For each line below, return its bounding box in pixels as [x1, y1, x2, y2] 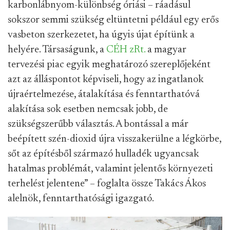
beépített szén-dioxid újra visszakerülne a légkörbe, [8, 134, 221, 144]
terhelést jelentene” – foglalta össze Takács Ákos [8, 179, 206, 189]
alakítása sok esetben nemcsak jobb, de [8, 104, 168, 114]
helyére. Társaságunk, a [8, 45, 106, 55]
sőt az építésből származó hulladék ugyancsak [8, 149, 199, 159]
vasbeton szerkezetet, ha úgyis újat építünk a [8, 30, 195, 40]
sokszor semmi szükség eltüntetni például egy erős [8, 15, 219, 25]
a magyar [145, 45, 186, 55]
